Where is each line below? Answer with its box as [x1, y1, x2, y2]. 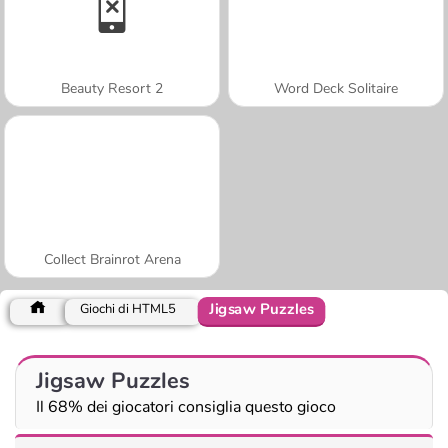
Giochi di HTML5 [80, 299, 176, 318]
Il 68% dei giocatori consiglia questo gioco [36, 395, 336, 418]
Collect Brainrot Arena [43, 249, 181, 269]
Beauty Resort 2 [61, 78, 163, 98]
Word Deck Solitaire [274, 78, 398, 98]
